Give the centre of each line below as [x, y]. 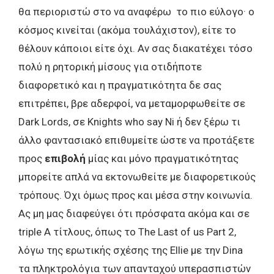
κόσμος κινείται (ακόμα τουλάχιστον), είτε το [127, 30]
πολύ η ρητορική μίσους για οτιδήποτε [110, 67]
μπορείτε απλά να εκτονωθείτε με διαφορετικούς [137, 177]
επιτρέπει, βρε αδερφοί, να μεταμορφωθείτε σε [132, 104]
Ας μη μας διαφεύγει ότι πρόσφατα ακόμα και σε [134, 214]
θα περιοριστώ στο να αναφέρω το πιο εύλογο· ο [136, 12]
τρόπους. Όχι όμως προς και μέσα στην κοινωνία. [135, 195]
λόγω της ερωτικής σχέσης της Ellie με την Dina [131, 250]
